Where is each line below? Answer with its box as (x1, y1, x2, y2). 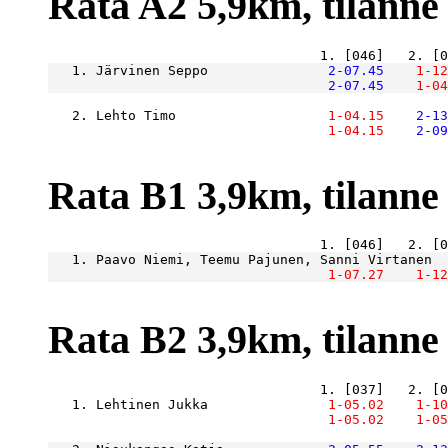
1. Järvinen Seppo (48, 62, 296, 78)
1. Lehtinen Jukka (48, 396, 296, 412)
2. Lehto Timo (48, 107, 296, 123)
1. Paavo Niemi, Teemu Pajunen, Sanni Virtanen (48, 252, 432, 268)
